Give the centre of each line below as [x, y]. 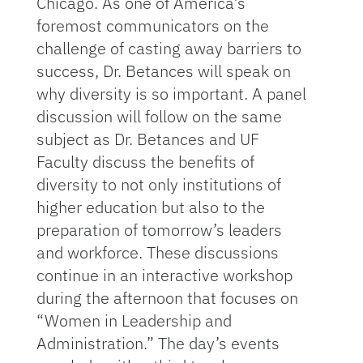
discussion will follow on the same [159, 116]
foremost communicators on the [152, 26]
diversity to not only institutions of [158, 184]
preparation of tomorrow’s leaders [159, 230]
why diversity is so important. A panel [171, 94]
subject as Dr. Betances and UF [147, 139]
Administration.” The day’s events [158, 343]
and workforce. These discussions [157, 252]
